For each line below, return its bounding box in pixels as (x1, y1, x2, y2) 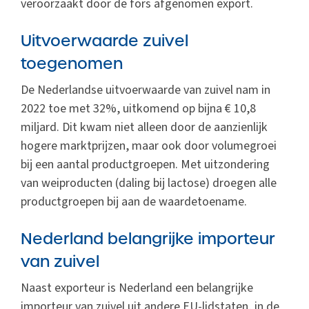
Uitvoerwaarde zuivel (21, 30, 188, 52)
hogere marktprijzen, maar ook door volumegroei (21, 137, 277, 155)
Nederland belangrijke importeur (21, 228, 275, 250)
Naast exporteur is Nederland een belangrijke (21, 279, 253, 297)
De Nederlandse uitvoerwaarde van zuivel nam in (21, 81, 270, 99)
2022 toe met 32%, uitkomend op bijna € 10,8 (21, 100, 256, 118)
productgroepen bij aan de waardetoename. (21, 193, 247, 211)
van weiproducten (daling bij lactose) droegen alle (21, 175, 277, 192)
